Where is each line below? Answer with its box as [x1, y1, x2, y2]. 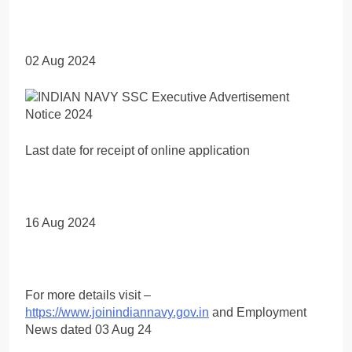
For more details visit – [25, 288, 151, 302]
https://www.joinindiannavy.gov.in [25, 305, 209, 319]
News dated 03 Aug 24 [25, 322, 152, 336]
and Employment [209, 305, 306, 319]
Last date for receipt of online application [25, 143, 250, 157]
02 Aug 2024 [25, 53, 96, 68]
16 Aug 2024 [25, 215, 96, 229]
